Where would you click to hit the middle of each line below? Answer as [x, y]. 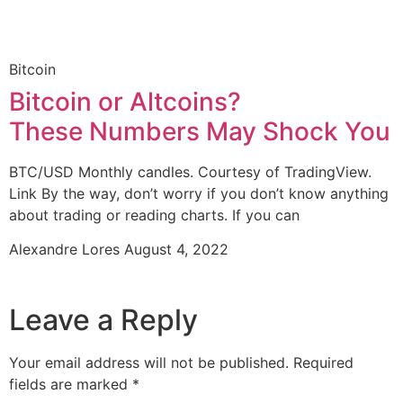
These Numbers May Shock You [200, 131]
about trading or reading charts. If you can [154, 215]
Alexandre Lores [67, 250]
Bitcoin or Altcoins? [125, 101]
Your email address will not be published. [149, 363]
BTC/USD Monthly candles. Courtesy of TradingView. [190, 171]
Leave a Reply [103, 320]
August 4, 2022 [176, 250]
